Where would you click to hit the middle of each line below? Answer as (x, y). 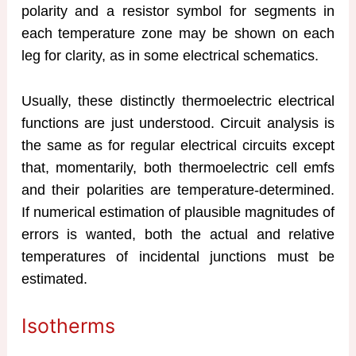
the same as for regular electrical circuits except (178, 146)
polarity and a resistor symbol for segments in (178, 12)
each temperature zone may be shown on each (178, 34)
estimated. (54, 279)
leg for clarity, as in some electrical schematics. (170, 56)
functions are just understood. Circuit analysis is (178, 124)
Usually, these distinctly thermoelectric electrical (178, 101)
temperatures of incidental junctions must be (178, 257)
